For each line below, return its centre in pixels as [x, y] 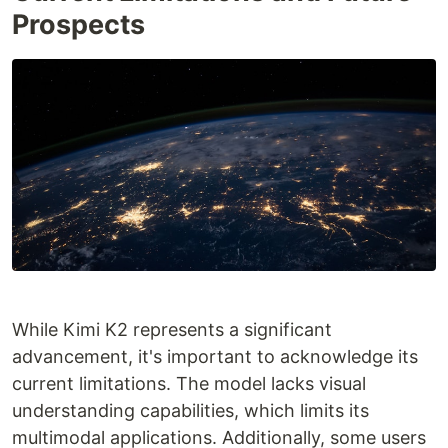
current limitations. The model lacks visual [189, 383]
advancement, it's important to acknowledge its [215, 356]
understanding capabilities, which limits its [190, 410]
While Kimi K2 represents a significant [172, 329]
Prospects [78, 24]
